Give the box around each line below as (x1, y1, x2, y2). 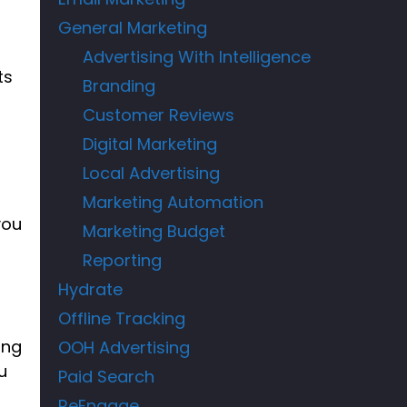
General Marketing (58, 15, 208, 39)
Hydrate (58, 277, 124, 301)
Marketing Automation (83, 190, 264, 213)
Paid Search (58, 364, 155, 388)
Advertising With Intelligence (83, 45, 312, 68)
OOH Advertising (58, 335, 191, 359)
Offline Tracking (58, 306, 186, 330)
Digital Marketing (83, 132, 218, 155)
